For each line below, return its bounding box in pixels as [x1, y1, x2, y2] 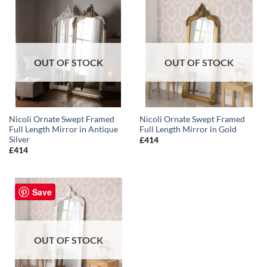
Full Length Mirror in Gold [139, 125, 237, 135]
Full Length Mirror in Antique [8, 125, 118, 135]
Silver [8, 135, 30, 145]
